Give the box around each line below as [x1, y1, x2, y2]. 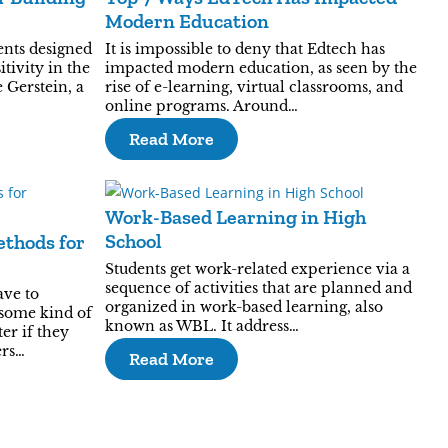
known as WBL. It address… [104, 317, 299, 335]
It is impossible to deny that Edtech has [104, 40, 385, 58]
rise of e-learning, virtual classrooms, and [104, 78, 403, 96]
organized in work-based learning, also [104, 298, 383, 316]
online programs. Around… [104, 97, 298, 115]
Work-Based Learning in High [104, 205, 366, 229]
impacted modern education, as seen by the [104, 59, 417, 77]
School [104, 229, 162, 253]
